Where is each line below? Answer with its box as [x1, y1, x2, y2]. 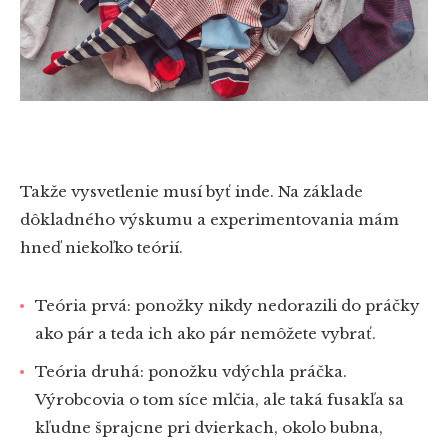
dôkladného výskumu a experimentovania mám [20, 210, 399, 230]
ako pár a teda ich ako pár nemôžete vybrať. [35, 324, 376, 344]
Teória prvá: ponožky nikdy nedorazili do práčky [35, 296, 420, 316]
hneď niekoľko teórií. [20, 238, 183, 258]
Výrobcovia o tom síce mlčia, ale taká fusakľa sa [35, 390, 404, 410]
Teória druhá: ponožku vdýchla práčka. [35, 362, 347, 382]
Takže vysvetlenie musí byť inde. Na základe [20, 182, 363, 202]
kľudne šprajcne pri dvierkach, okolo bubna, [35, 418, 383, 438]
